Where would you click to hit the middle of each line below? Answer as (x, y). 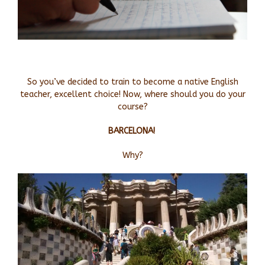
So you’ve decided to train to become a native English (132, 82)
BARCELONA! (131, 131)
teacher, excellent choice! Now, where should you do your (132, 94)
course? (132, 106)
